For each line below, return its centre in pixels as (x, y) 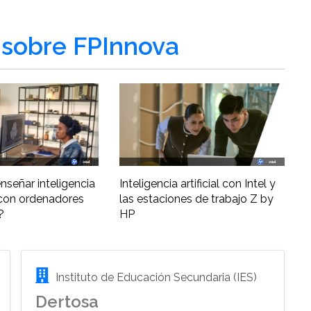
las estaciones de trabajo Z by (196, 199)
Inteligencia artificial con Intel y (197, 184)
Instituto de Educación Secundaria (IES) (155, 278)
